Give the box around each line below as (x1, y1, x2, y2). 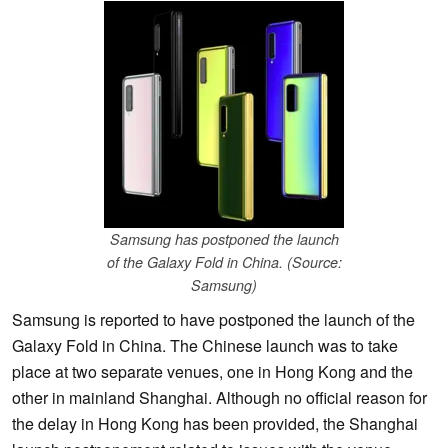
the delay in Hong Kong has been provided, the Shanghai (12, 412, 418, 436)
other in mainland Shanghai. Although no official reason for (12, 386, 427, 410)
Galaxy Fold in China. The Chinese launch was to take (12, 334, 398, 358)
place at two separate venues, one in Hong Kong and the (12, 360, 413, 384)
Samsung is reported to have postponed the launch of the (12, 308, 415, 332)
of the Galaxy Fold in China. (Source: (106, 252, 342, 273)
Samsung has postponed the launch (109, 229, 339, 250)
